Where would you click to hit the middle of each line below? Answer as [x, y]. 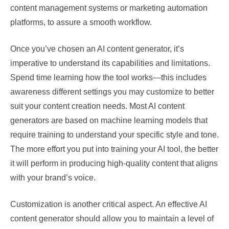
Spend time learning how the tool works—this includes [108, 77]
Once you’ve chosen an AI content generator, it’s [97, 49]
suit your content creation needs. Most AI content [97, 106]
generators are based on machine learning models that [109, 120]
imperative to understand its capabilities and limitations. [110, 63]
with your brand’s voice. [53, 178]
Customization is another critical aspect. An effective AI [109, 204]
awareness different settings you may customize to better [112, 92]
